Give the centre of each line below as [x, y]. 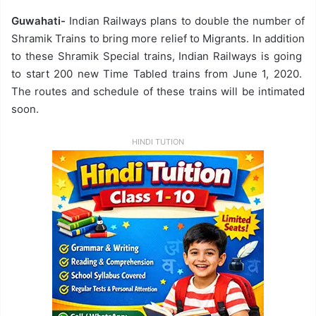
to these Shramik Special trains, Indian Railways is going [158, 56]
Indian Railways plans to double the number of [185, 21]
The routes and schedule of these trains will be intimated [158, 91]
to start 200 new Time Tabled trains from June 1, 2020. [158, 74]
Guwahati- [38, 21]
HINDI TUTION [158, 142]
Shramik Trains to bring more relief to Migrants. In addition [158, 38]
